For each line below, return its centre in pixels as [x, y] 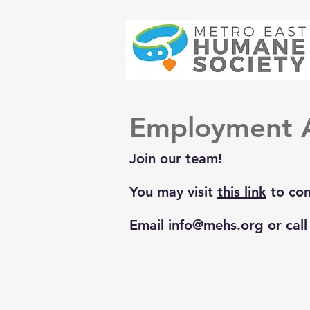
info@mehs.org [216, 225]
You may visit [173, 192]
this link [242, 192]
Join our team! [176, 158]
